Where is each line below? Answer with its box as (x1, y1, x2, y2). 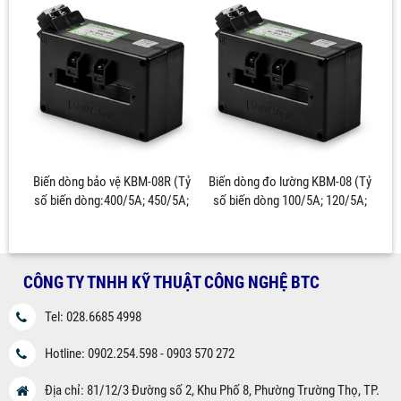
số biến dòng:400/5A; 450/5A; (34, 192, 189, 209)
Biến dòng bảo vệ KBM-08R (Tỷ (32, 173, 191, 190)
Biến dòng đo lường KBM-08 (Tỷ (208, 173, 371, 190)
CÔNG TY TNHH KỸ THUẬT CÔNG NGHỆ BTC (9, 272, 320, 293)
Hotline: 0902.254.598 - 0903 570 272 (45, 345, 237, 362)
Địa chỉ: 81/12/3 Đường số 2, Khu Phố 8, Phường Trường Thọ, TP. (45, 381, 380, 398)
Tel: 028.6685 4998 (45, 308, 141, 325)
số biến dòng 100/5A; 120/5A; (212, 192, 367, 209)
